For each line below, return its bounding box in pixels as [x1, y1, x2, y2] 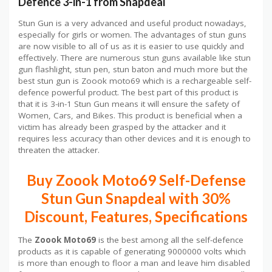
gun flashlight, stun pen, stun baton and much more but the [18, 64, 248, 75]
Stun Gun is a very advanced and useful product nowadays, [18, 18, 246, 29]
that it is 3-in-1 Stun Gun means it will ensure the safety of [18, 98, 240, 110]
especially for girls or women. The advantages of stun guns [18, 29, 246, 41]
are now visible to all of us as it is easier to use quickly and [18, 41, 244, 52]
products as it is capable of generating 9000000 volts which [18, 245, 246, 257]
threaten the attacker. [18, 144, 100, 156]
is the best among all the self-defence [96, 234, 243, 245]
